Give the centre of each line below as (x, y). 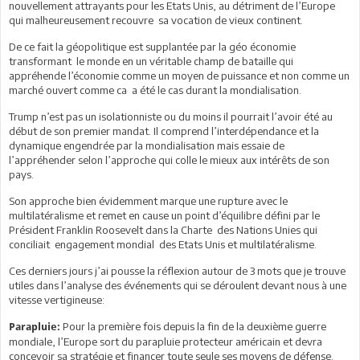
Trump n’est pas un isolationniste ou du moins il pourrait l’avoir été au (171, 116)
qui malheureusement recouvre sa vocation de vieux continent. (156, 20)
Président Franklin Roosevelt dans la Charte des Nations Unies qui (163, 229)
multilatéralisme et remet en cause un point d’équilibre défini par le (164, 215)
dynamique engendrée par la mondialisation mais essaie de (147, 145)
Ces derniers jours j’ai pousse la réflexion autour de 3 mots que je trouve (177, 270)
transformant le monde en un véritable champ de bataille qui (151, 61)
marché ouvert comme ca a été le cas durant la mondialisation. (155, 90)
